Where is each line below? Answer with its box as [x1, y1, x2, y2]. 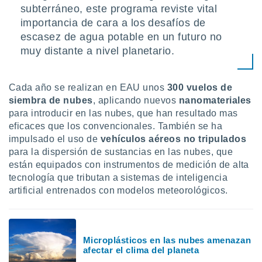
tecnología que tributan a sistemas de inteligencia [9, 173, 228, 182]
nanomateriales [178, 95, 251, 105]
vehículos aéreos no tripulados [100, 134, 247, 144]
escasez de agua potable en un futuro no [20, 31, 222, 43]
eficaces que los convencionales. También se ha [9, 121, 223, 131]
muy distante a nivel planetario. [20, 45, 175, 57]
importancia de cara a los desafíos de [20, 17, 206, 29]
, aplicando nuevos [92, 95, 179, 105]
